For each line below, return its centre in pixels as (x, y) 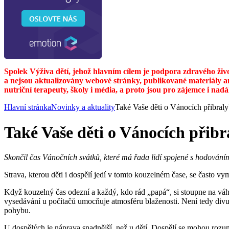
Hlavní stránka (28, 107)
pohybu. (17, 211)
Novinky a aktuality (83, 107)
